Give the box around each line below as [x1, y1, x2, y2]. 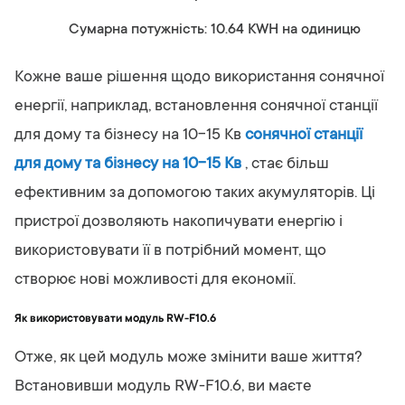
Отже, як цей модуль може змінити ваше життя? [14, 349, 363, 367]
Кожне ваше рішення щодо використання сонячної [14, 69, 384, 87]
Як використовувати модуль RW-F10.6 [14, 313, 216, 325]
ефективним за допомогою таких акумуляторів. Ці [14, 184, 375, 202]
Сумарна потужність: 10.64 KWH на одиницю [69, 22, 361, 38]
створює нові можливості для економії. [14, 271, 296, 289]
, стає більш [241, 155, 329, 174]
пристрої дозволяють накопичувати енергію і [14, 213, 343, 231]
